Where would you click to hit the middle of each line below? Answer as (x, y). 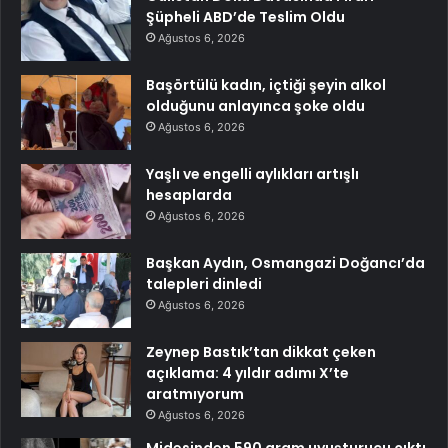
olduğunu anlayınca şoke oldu (255, 106)
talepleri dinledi (204, 284)
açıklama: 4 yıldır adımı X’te (247, 373)
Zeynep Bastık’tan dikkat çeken (261, 352)
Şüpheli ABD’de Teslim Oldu (245, 17)
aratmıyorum (195, 394)
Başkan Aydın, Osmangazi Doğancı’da (285, 263)
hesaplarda (189, 195)
